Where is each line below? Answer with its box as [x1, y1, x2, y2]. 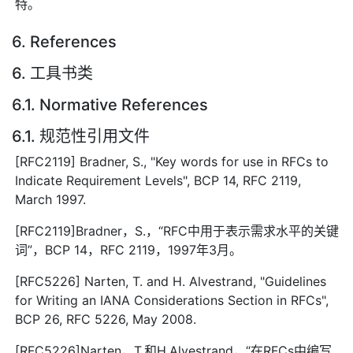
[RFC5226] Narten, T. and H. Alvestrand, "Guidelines [15, 273, 327, 289]
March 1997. [15, 191, 87, 207]
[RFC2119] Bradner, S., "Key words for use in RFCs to [15, 153, 329, 169]
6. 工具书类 [12, 63, 93, 83]
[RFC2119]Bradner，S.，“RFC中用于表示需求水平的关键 [15, 222, 340, 239]
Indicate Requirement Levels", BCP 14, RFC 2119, [15, 172, 302, 188]
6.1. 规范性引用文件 [12, 126, 150, 146]
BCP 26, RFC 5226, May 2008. [15, 310, 197, 327]
